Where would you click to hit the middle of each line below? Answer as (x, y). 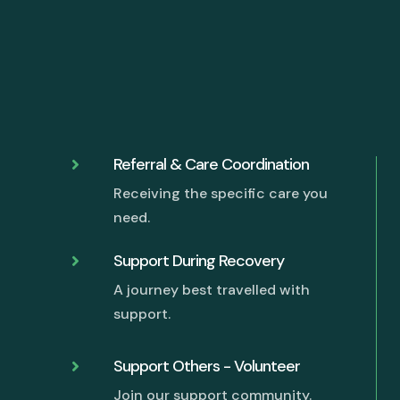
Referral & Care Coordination (212, 164)
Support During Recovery (199, 261)
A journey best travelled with (212, 290)
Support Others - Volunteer (207, 367)
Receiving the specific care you (221, 193)
